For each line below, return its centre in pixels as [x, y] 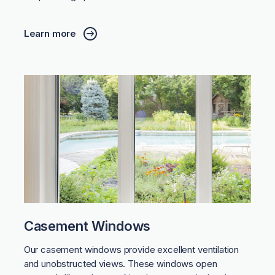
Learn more [50, 33]
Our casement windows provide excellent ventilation [131, 249]
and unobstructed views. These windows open [120, 263]
